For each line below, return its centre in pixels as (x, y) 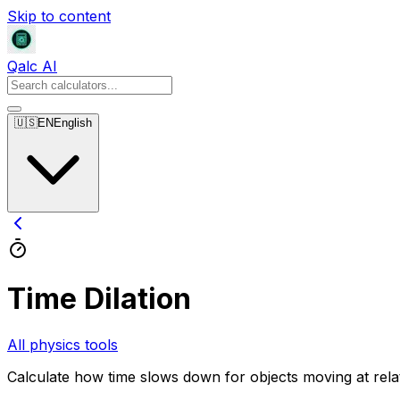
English (73, 123)
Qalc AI (32, 66)
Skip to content (59, 16)
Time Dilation (99, 299)
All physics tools (62, 344)
